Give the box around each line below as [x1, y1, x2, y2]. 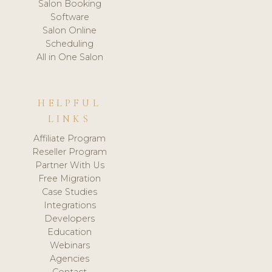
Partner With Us [35, 159, 104, 171]
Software [50, 11, 89, 22]
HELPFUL [38, 97, 101, 109]
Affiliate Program [33, 132, 106, 144]
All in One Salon [36, 51, 103, 63]
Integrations [43, 199, 96, 211]
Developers [44, 212, 95, 224]
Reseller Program [32, 146, 107, 157]
